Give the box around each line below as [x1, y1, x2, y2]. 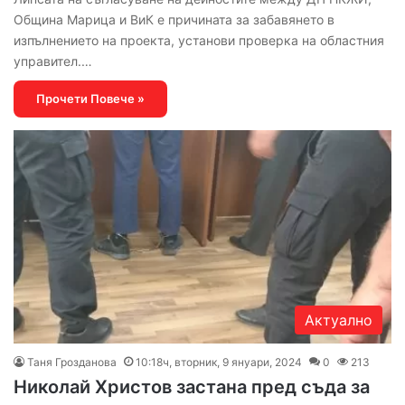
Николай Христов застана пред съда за [14, 375, 370, 398]
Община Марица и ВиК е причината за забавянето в [14, 12, 334, 28]
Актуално [305, 310, 372, 329]
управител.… [14, 53, 92, 70]
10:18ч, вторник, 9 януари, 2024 [136, 354, 302, 369]
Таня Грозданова [27, 354, 117, 369]
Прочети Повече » [36, 91, 145, 107]
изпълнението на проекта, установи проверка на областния [14, 33, 384, 49]
